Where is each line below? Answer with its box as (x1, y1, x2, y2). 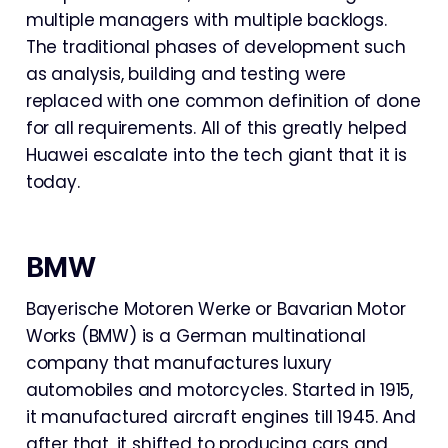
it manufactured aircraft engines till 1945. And (25, 405, 416, 429)
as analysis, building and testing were (25, 62, 347, 86)
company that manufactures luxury (25, 351, 333, 375)
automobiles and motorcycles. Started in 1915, (25, 378, 414, 402)
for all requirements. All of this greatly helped (25, 116, 407, 140)
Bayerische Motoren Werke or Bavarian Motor (25, 297, 406, 321)
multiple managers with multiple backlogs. (25, 8, 387, 32)
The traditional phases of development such (25, 35, 406, 59)
